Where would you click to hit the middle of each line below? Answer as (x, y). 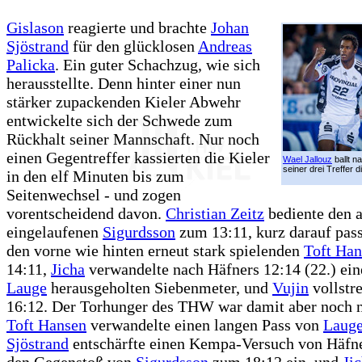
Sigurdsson (139, 232)
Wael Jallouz (307, 160)
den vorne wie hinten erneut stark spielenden (155, 251)
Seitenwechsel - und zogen (94, 195)
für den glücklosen (133, 46)
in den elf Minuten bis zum (95, 177)
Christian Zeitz (215, 214)
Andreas (225, 46)
